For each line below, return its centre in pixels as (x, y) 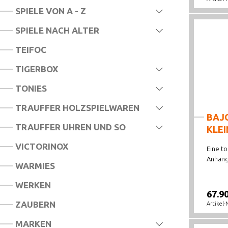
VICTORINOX (42, 146)
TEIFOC (31, 50)
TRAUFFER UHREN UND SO (70, 127)
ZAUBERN (35, 204)
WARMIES (35, 166)
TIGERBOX (37, 69)
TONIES (31, 88)
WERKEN (33, 185)
